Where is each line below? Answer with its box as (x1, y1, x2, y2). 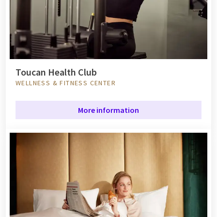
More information (78, 105, 139, 115)
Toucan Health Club (15, 65, 97, 78)
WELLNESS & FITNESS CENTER (15, 78, 116, 87)
